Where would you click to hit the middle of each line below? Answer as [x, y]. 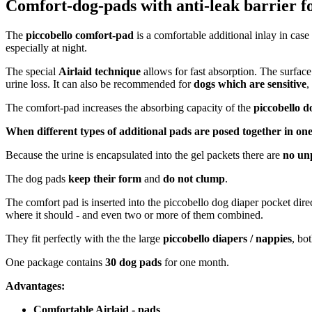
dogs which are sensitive [250, 84]
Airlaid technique [100, 71]
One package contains [55, 262]
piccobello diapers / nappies [227, 238]
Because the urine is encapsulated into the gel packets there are [144, 155]
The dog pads [37, 178]
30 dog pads [133, 262]
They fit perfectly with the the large [84, 238]
